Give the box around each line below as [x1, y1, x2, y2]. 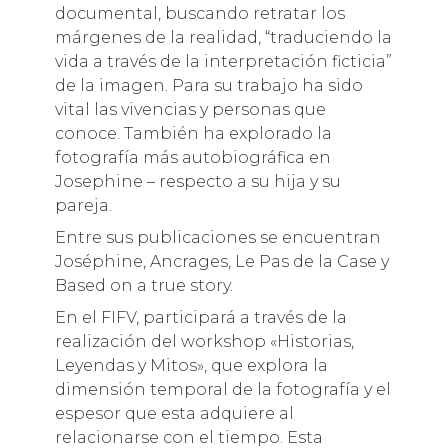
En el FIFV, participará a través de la [54, 307, 347, 327]
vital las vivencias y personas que [54, 99, 326, 119]
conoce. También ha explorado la [54, 123, 332, 143]
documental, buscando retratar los [54, 3, 345, 23]
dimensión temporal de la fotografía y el [54, 379, 391, 399]
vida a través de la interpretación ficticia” [54, 51, 392, 71]
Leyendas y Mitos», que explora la [54, 355, 328, 375]
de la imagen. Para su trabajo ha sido [54, 75, 363, 95]
